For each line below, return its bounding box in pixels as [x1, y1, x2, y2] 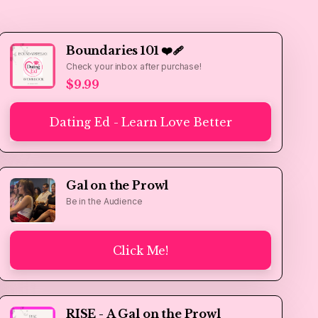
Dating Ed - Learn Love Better [49, 114, 232, 129]
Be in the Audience [65, 196, 143, 207]
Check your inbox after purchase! [65, 61, 202, 72]
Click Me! [112, 243, 169, 258]
